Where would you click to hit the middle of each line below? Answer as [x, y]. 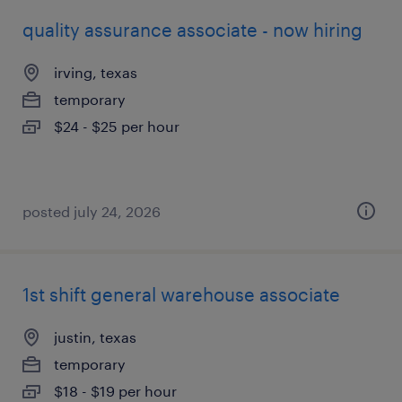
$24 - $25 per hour [117, 126]
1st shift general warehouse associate [181, 294]
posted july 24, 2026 [92, 211]
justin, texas [95, 337]
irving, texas [96, 72]
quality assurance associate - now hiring [192, 30]
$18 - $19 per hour [115, 391]
